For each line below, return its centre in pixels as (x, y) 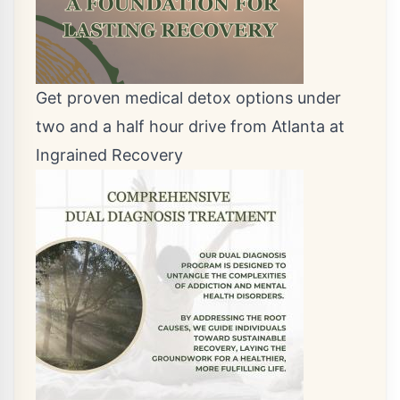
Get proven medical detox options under (188, 98)
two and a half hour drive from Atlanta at (190, 126)
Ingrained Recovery (109, 155)
